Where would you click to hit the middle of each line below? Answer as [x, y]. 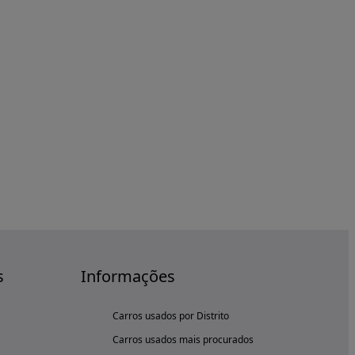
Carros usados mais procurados [183, 340]
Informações [128, 276]
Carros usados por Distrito [171, 316]
